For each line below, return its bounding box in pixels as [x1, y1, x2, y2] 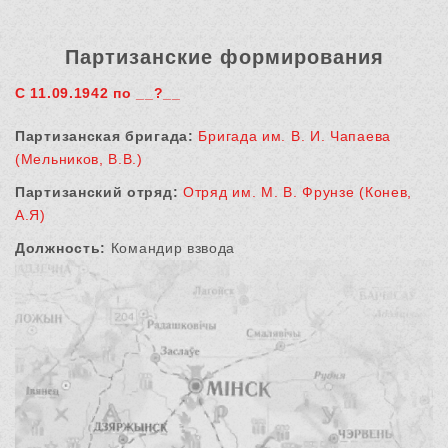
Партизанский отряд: [15, 184, 179, 201]
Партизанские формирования [64, 46, 384, 69]
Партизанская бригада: [15, 128, 194, 145]
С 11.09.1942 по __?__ [15, 85, 181, 102]
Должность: [15, 240, 106, 257]
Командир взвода [106, 240, 236, 257]
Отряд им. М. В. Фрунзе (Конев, [183, 184, 413, 201]
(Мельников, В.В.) [15, 151, 143, 168]
